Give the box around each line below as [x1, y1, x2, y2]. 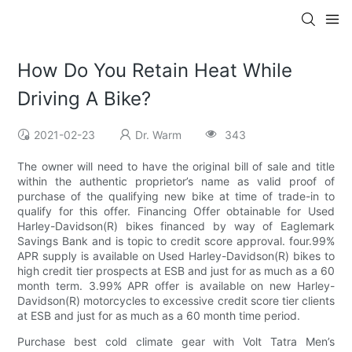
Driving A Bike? [17, 87, 152, 111]
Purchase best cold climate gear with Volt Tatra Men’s [17, 335, 335, 349]
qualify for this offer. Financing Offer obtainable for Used [17, 204, 335, 218]
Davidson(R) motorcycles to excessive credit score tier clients [17, 294, 335, 308]
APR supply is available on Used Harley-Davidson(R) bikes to [17, 249, 335, 263]
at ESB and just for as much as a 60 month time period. [17, 309, 301, 323]
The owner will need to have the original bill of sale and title [17, 159, 335, 174]
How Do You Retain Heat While [17, 59, 293, 82]
